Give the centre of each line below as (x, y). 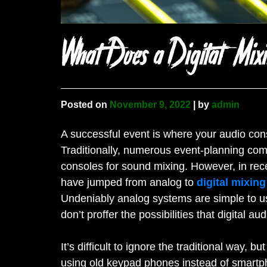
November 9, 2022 (150, 105)
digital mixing (231, 183)
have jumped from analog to (129, 183)
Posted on (85, 105)
